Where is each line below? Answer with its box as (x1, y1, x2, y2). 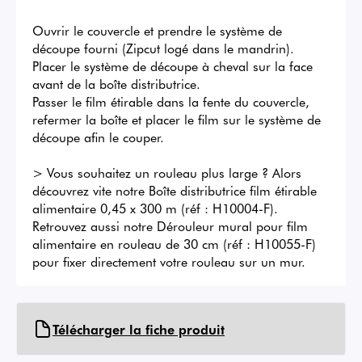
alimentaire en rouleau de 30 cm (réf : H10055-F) (32, 234, 316, 253)
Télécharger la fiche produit (53, 320, 225, 339)
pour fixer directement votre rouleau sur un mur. (32, 252, 305, 271)
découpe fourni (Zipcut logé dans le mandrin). (32, 39, 294, 57)
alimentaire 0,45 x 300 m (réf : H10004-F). (32, 199, 278, 217)
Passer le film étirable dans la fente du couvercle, (32, 92, 309, 111)
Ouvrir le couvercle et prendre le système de (32, 21, 282, 40)
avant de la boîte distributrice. (32, 74, 200, 93)
